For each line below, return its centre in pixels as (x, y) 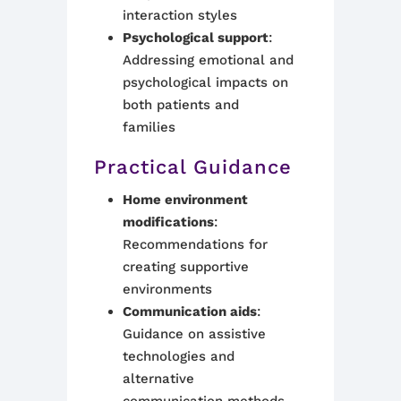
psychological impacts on (205, 82)
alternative (158, 379)
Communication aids (189, 311)
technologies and (178, 356)
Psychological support (195, 38)
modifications (168, 222)
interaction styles (179, 15)
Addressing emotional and (208, 60)
